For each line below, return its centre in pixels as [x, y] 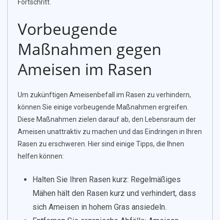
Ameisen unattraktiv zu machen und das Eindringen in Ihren [110, 132]
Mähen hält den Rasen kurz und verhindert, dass [114, 193]
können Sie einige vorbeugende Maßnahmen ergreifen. [103, 107]
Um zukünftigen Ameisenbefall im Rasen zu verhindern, [104, 95]
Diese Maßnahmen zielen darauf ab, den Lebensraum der [107, 120]
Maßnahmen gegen [90, 49]
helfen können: [41, 156]
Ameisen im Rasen [85, 69]
